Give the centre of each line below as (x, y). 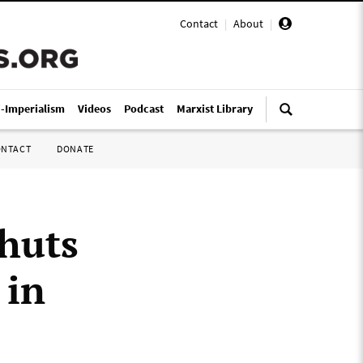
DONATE (75, 149)
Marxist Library (215, 109)
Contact (199, 23)
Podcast (144, 109)
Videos (94, 109)
